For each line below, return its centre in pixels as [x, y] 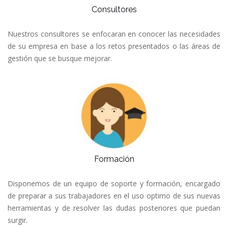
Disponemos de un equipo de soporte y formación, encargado [114, 183]
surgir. [18, 220]
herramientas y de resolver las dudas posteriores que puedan [114, 208]
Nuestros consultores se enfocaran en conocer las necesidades [114, 34]
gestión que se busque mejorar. [60, 58]
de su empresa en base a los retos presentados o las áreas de [114, 46]
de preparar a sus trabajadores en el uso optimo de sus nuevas [114, 195]
